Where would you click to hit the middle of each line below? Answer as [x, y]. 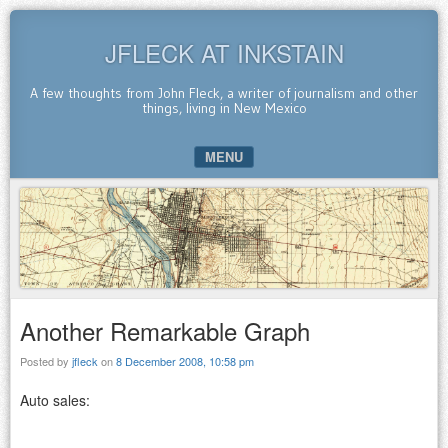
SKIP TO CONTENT [80, 190]
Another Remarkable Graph [165, 330]
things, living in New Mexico [224, 108]
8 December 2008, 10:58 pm [185, 360]
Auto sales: [55, 399]
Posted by [46, 360]
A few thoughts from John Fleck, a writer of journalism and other [224, 93]
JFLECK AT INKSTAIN [224, 52]
